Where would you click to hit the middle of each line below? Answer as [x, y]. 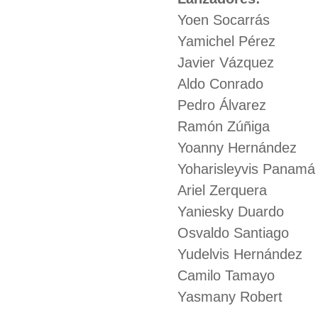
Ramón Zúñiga [224, 126]
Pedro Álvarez [222, 105]
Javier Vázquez [226, 62]
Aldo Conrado [220, 84]
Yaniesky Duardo [231, 212]
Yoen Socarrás [224, 20]
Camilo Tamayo [226, 275]
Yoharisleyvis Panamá [246, 169]
